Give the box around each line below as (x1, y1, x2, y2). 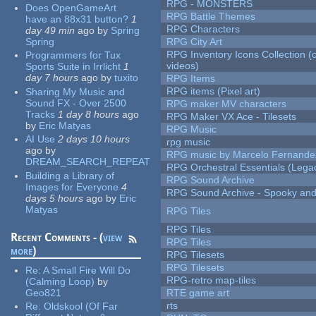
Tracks (25, 108, 56, 120)
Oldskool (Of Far (44, 300, 119, 312)
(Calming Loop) (25, 275, 95, 287)
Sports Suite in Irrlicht (25, 61, 121, 73)
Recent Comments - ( (11, 230, 104, 244)
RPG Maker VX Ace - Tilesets (166, 111, 297, 123)
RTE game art (166, 287, 230, 299)
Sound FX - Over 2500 (25, 97, 127, 109)
